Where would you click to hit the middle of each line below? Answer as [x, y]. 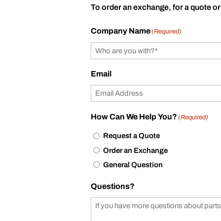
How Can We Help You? [134, 116]
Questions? [113, 186]
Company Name [121, 31]
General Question [133, 165]
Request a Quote [132, 136]
